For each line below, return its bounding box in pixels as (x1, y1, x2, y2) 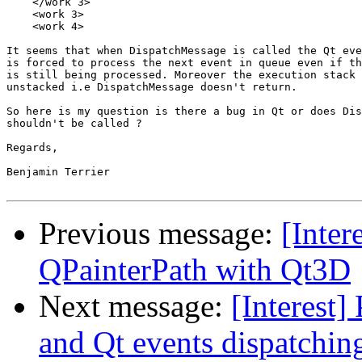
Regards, (6, 141, 58, 154)
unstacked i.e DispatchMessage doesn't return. (6, 81, 297, 94)
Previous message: (39, 216, 281, 251)
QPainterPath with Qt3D (39, 252, 351, 288)
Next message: (39, 288, 231, 324)
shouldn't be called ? (6, 117, 142, 130)
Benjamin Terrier (6, 166, 110, 179)
